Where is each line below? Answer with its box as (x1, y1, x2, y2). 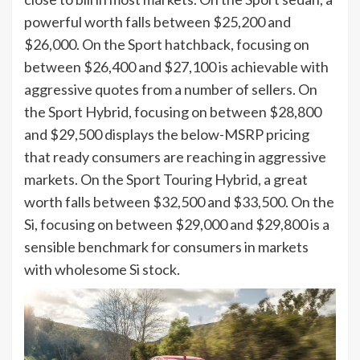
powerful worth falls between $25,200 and (24, 12, 291, 31)
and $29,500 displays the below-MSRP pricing (24, 125, 309, 143)
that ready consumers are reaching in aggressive (24, 147, 326, 166)
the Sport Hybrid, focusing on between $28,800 (24, 102, 321, 121)
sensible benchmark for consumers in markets (24, 237, 309, 256)
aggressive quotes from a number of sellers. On (24, 80, 317, 98)
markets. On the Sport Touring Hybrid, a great (24, 170, 308, 188)
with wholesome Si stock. (24, 260, 180, 278)
